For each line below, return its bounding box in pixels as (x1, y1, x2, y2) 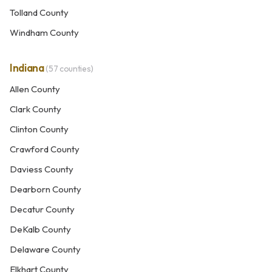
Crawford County (10, 143, 80, 155)
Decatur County (10, 203, 75, 215)
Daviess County (10, 163, 73, 175)
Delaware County (10, 243, 81, 255)
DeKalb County (10, 223, 71, 235)
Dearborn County (10, 183, 81, 195)
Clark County (10, 103, 61, 115)
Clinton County (10, 123, 69, 135)
